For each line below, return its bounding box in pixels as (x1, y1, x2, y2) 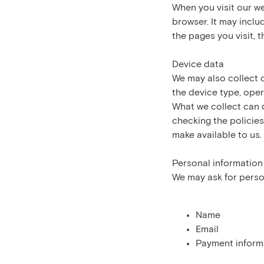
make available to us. (172, 130, 262, 140)
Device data (172, 60, 224, 69)
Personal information (172, 159, 263, 168)
